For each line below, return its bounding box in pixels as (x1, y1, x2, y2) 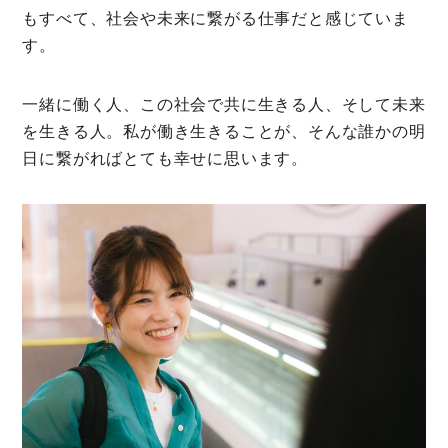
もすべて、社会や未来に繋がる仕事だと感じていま (22, 10, 409, 28)
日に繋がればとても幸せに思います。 (22, 150, 308, 168)
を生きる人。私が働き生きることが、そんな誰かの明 (22, 123, 426, 141)
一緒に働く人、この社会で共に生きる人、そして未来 (22, 96, 426, 114)
